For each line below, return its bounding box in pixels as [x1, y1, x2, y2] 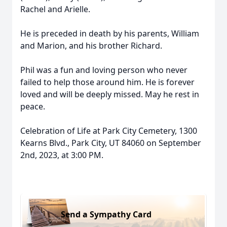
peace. [20, 101, 45, 112]
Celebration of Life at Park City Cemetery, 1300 [20, 125, 197, 136]
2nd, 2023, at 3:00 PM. [20, 149, 103, 161]
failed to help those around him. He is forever [20, 77, 195, 88]
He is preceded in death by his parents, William [20, 28, 199, 39]
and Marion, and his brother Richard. [20, 40, 162, 51]
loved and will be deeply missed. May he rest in [20, 89, 199, 100]
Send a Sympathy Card [61, 208, 152, 220]
